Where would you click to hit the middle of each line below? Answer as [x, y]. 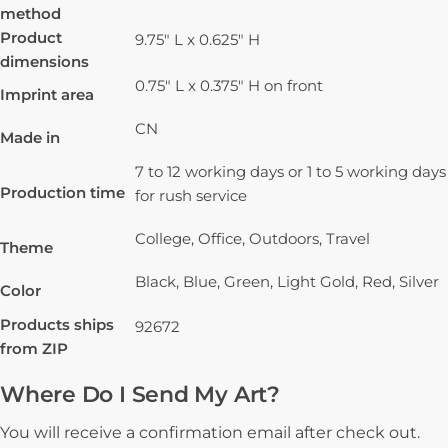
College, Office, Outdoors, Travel [252, 239]
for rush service [191, 196]
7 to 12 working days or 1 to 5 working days [290, 172]
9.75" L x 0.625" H [197, 40]
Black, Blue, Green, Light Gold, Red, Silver [287, 282]
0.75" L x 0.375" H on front [229, 86]
